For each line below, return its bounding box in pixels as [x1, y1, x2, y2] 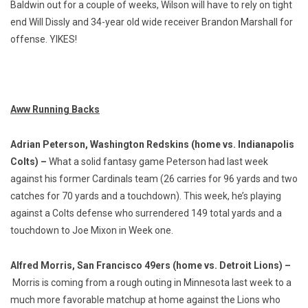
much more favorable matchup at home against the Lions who [10, 294, 280, 305]
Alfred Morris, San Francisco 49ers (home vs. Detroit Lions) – [10, 259, 291, 271]
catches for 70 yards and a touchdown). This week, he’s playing [10, 190, 281, 201]
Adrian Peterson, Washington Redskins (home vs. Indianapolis [10, 138, 294, 150]
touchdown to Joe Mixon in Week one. [10, 224, 173, 236]
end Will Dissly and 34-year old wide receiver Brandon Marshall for [10, 16, 293, 27]
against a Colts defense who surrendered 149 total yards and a [10, 207, 282, 219]
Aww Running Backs [10, 103, 100, 115]
